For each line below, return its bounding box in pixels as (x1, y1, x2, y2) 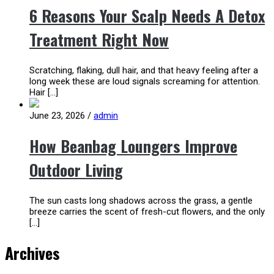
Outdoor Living (29, 158, 123, 182)
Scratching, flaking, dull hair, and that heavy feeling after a (29, 64, 258, 76)
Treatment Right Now (29, 28, 169, 52)
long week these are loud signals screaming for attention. (29, 75, 260, 87)
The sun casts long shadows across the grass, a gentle (29, 194, 253, 206)
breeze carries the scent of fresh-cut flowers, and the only (29, 206, 265, 217)
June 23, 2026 (29, 109, 87, 121)
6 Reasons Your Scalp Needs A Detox (29, 4, 265, 28)
